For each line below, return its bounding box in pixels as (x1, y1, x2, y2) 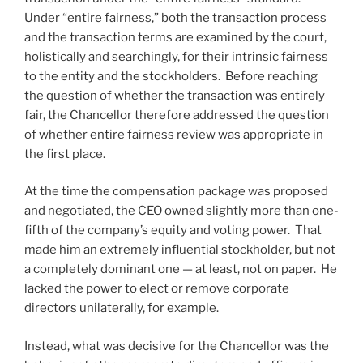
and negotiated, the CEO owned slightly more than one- (24, 203, 339, 219)
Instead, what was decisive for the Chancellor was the (24, 338, 329, 353)
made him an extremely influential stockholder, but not (24, 242, 335, 258)
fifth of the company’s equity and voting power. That (24, 223, 322, 238)
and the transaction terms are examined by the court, (24, 29, 327, 45)
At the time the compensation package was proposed (24, 184, 328, 199)
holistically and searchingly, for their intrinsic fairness (24, 49, 328, 64)
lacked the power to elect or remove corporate (24, 281, 289, 297)
